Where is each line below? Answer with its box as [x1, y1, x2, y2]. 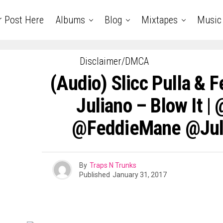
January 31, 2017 [112, 170, 167, 179]
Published [79, 170, 110, 179]
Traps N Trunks [89, 161, 136, 169]
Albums [55, 14, 85, 26]
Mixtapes [141, 14, 178, 26]
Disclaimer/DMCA [79, 55, 149, 67]
